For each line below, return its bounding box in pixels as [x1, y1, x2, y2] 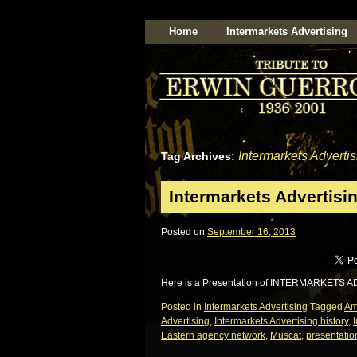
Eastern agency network [161, 330, 265, 341]
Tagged [310, 301, 343, 312]
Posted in [161, 301, 202, 312]
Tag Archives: [161, 150, 238, 163]
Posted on [161, 226, 205, 237]
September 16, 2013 [207, 226, 296, 237]
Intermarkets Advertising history [214, 316, 348, 327]
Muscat [270, 330, 301, 341]
